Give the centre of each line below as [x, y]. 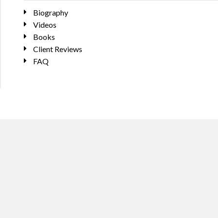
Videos [45, 25]
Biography [50, 12]
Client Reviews [57, 49]
